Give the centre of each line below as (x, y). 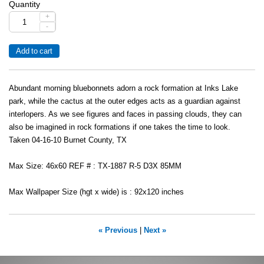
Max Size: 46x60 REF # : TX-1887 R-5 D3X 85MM (95, 166)
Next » (155, 231)
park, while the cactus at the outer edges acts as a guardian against (125, 102)
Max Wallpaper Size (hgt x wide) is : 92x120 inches (96, 192)
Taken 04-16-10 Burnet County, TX (68, 141)
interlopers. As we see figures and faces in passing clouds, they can (125, 115)
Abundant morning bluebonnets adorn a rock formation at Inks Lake (123, 89)
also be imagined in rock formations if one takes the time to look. (120, 128)
